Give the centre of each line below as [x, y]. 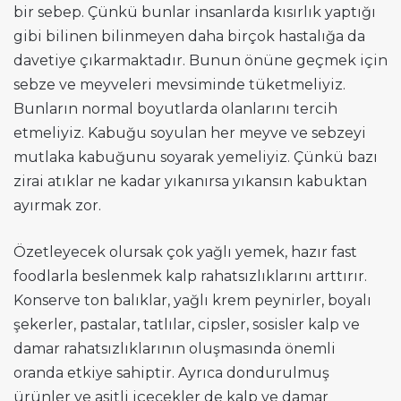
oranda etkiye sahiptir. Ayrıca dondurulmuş [171, 373]
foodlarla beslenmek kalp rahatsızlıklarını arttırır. [190, 277]
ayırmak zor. [57, 206]
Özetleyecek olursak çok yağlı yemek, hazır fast [185, 252]
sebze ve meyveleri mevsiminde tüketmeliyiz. [179, 85]
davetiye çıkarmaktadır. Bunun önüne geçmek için [200, 61]
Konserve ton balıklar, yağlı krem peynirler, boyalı [192, 301]
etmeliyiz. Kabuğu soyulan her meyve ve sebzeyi [190, 133]
